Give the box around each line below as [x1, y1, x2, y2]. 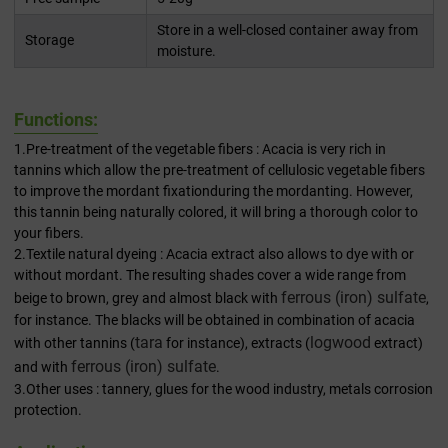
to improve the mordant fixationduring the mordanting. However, [14, 183, 413, 200]
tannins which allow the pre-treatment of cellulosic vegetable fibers [14, 162, 425, 179]
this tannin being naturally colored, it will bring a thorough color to [14, 204, 418, 221]
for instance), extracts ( [163, 335, 310, 352]
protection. [14, 402, 82, 419]
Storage [25, 32, 74, 49]
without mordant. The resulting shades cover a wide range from [14, 267, 406, 284]
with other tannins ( [14, 335, 135, 352]
